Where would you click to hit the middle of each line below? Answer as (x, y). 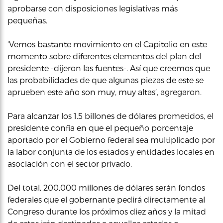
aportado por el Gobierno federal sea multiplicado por (111, 140)
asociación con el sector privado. (70, 164)
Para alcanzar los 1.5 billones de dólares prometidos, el (111, 116)
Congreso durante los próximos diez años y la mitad (107, 211)
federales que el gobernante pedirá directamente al (106, 199)
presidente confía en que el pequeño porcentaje (100, 128)
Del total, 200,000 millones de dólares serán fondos (106, 187)
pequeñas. (27, 20)
